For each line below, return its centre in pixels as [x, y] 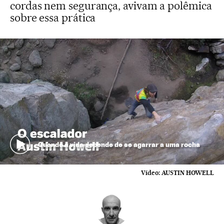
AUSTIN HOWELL [188, 173]
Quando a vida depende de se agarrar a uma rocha [119, 144]
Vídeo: [150, 173]
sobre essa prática [53, 17]
